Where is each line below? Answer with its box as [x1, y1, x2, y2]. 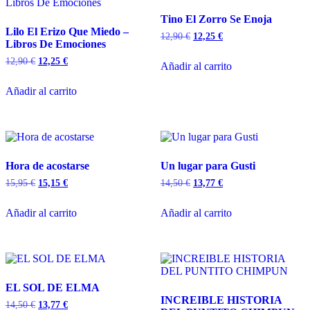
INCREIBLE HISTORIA [161, 294, 282, 307]
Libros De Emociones [6, 38, 106, 51]
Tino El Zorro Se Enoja [161, 13, 272, 26]
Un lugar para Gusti [161, 160, 255, 172]
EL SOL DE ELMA [6, 282, 100, 294]
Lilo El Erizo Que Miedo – [6, 26, 129, 38]
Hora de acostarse [6, 160, 89, 172]
